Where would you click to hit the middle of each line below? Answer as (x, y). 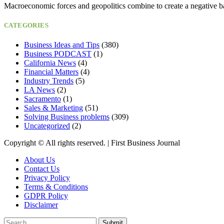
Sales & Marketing (53, 108)
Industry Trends (49, 81)
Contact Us (42, 169)
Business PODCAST (58, 54)
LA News (39, 90)
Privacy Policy (47, 178)
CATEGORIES (26, 25)
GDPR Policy (46, 196)
